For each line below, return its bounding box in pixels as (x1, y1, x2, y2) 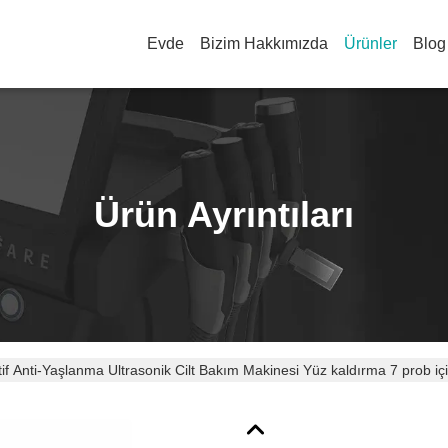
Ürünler (344, 35, 397, 52)
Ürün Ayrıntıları (94, 194, 354, 235)
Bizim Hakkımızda (200, 35, 328, 52)
